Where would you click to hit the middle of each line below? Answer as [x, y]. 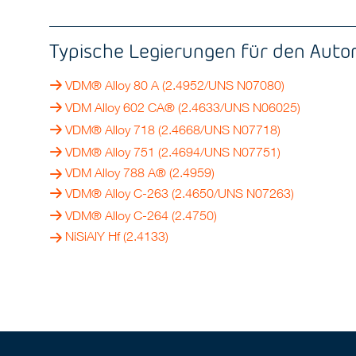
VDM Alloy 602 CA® [122, 108]
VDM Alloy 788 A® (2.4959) [140, 173]
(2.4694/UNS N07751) [218, 152]
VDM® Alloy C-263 [117, 193]
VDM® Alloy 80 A [112, 85]
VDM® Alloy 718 [110, 130]
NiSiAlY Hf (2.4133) [117, 236]
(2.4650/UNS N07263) [232, 193]
